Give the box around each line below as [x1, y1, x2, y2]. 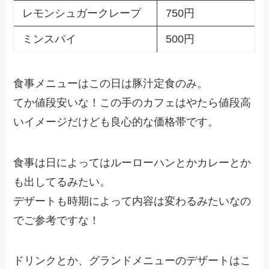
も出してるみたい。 [13, 175, 111, 188]
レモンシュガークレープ [22, 7, 141, 19]
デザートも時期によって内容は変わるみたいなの [13, 195, 252, 207]
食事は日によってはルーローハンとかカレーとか [13, 156, 252, 169]
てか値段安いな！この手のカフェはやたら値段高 [13, 96, 252, 109]
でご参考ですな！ [13, 214, 100, 226]
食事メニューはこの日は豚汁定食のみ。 [13, 77, 208, 89]
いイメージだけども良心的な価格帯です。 [13, 115, 219, 128]
